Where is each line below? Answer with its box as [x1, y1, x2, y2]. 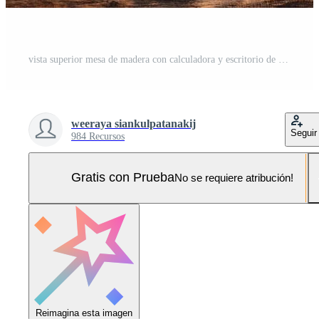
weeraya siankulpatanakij [71, 117, 196, 130]
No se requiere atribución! [174, 172, 293, 184]
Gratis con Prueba [71, 170, 174, 185]
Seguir [291, 127, 317, 138]
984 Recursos [71, 130, 125, 142]
